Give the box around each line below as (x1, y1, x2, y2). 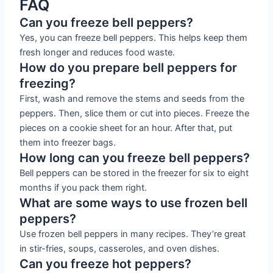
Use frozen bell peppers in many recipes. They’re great (19, 228, 246, 239)
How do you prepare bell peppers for (19, 60, 238, 75)
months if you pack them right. (19, 182, 147, 193)
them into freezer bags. (19, 136, 116, 148)
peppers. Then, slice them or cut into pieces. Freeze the (19, 107, 250, 119)
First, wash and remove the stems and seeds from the (19, 93, 245, 104)
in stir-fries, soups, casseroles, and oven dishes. (19, 243, 220, 254)
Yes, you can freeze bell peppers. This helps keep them (19, 32, 248, 43)
